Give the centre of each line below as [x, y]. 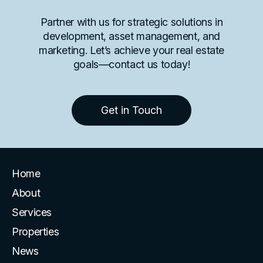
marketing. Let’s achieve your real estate [131, 50]
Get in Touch [131, 110]
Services [32, 212]
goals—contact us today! [131, 64]
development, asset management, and [131, 36]
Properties [36, 231]
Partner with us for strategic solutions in [131, 22]
